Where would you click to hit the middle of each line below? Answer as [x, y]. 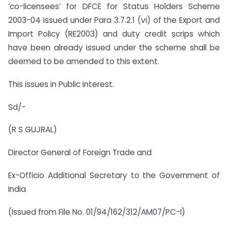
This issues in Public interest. [61, 84]
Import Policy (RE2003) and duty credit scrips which [114, 34]
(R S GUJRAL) [33, 130]
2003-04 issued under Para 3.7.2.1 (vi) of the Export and [114, 20]
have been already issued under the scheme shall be [114, 47]
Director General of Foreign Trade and [80, 153]
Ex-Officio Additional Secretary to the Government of [114, 175]
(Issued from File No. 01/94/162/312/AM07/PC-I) [97, 212]
